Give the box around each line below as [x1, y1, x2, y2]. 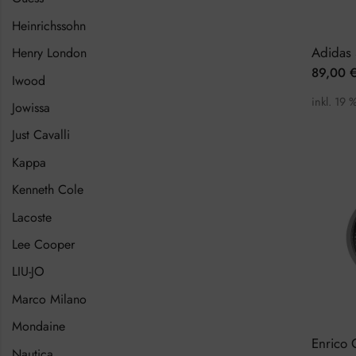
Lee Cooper [12, 234, 75, 253]
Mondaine [12, 317, 65, 336]
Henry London [12, 44, 87, 63]
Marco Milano [12, 289, 87, 308]
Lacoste [12, 207, 52, 226]
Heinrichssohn [12, 16, 86, 35]
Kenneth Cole [12, 180, 83, 199]
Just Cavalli [12, 126, 70, 145]
